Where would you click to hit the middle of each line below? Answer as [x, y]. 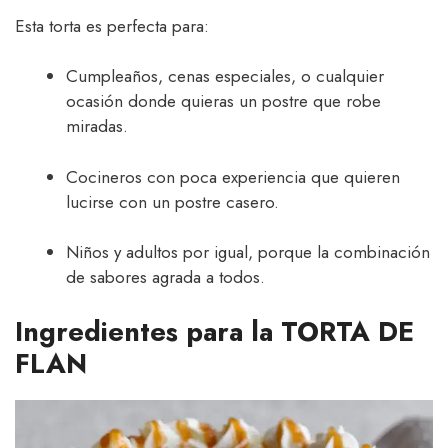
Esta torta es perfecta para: [112, 25]
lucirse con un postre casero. [172, 201]
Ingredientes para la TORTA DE [214, 331]
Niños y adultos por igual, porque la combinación [248, 252]
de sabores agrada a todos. [165, 277]
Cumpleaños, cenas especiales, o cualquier [225, 76]
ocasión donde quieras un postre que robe [223, 101]
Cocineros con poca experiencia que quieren [233, 176]
